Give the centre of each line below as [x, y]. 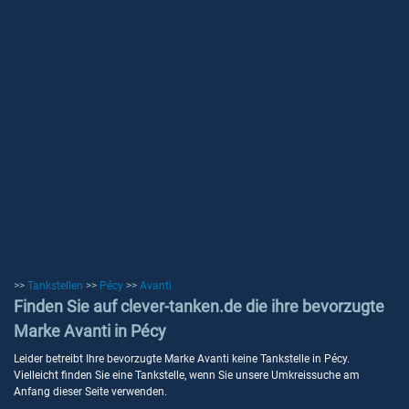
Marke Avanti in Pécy [90, 331]
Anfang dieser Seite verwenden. [90, 392]
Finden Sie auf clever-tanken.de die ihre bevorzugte [199, 306]
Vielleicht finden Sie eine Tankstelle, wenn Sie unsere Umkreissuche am [187, 375]
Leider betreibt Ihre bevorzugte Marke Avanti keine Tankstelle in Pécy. [182, 359]
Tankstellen [55, 286]
